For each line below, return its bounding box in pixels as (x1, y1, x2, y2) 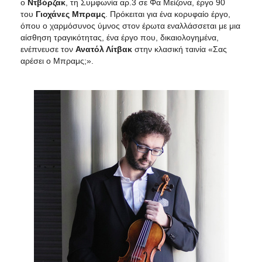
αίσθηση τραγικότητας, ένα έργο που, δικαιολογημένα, (20, 32, 219, 42)
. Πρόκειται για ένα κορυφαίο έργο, (105, 9, 230, 19)
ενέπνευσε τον (20, 44, 75, 54)
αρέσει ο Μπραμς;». (20, 56, 94, 65)
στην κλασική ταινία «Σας (132, 44, 227, 54)
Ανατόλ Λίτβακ (75, 44, 132, 54)
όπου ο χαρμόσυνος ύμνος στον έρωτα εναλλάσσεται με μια (20, 20, 240, 30)
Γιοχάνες (36, 9, 70, 19)
